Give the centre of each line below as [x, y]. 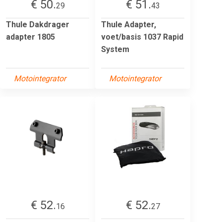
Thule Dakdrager [38, 24]
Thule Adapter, [129, 24]
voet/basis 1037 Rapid [142, 37]
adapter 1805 [30, 37]
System [115, 49]
